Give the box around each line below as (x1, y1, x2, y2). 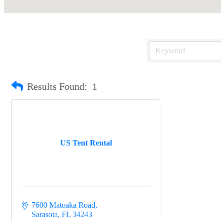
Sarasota (32, 210, 58, 219)
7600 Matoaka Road (32, 201, 95, 209)
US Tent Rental (60, 138, 112, 147)
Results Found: (27, 81, 87, 92)
